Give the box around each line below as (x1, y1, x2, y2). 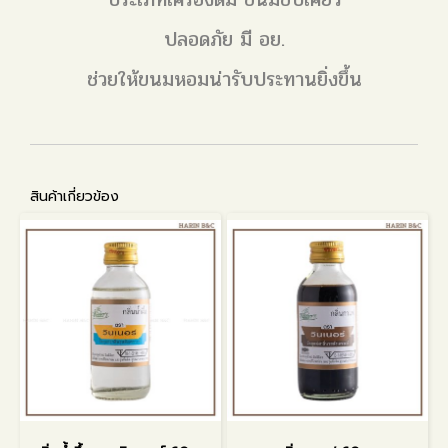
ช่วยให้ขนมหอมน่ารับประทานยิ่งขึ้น (86, 63, 362, 95)
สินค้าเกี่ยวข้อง (30, 185, 119, 207)
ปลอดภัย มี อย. (163, 23, 285, 55)
